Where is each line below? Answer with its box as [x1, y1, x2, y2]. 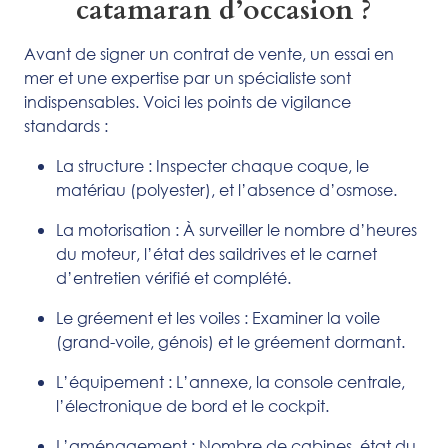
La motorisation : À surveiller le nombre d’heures [56, 218, 417, 240]
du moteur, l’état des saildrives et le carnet [56, 242, 377, 264]
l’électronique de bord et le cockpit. [56, 394, 329, 416]
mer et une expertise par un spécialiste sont [24, 66, 351, 88]
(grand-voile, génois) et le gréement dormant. [56, 330, 405, 352]
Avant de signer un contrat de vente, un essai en [24, 42, 394, 64]
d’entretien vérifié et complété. [56, 266, 291, 288]
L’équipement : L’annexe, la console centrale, [56, 370, 405, 392]
